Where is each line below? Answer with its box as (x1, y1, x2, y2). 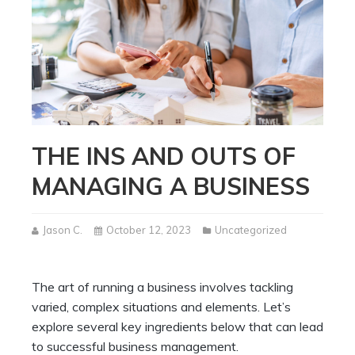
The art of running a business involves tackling (32, 279, 293, 296)
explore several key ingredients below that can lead (32, 319, 323, 335)
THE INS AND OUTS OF (32, 141, 296, 172)
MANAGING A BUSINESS (32, 171, 310, 202)
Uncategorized (215, 223, 287, 237)
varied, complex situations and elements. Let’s (32, 299, 291, 315)
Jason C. (43, 223, 82, 237)
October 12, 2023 (106, 223, 191, 237)
